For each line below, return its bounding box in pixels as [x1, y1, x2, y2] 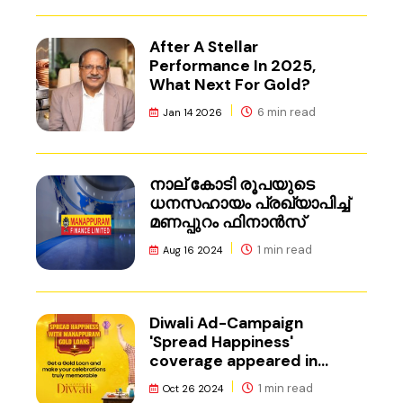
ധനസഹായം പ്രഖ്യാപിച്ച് [149, 193, 351, 214]
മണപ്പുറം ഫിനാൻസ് [149, 212, 309, 233]
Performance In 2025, [149, 55, 317, 76]
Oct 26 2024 [163, 381, 224, 395]
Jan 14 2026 [163, 105, 223, 119]
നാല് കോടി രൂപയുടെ [149, 175, 316, 195]
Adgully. [149, 369, 213, 390]
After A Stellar [149, 36, 259, 57]
